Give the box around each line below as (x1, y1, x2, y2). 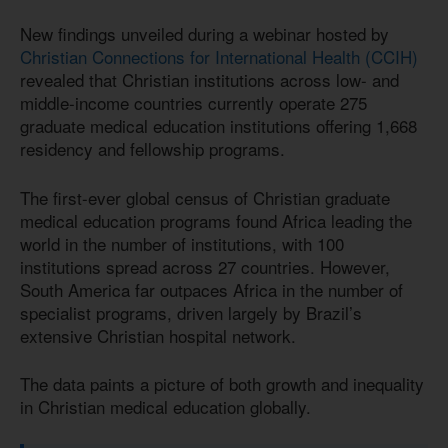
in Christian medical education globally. (20, 394, 311, 420)
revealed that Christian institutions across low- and (20, 67, 399, 93)
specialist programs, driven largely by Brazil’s (20, 299, 362, 325)
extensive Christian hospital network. (20, 322, 296, 348)
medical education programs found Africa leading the (20, 207, 412, 233)
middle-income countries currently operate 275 (20, 90, 367, 116)
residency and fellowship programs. (20, 136, 285, 162)
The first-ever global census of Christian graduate (20, 184, 390, 210)
